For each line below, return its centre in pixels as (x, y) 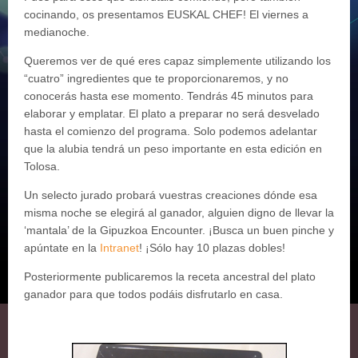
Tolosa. (42, 166)
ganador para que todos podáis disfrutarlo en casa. (153, 294)
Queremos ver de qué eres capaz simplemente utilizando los (177, 61)
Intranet (119, 248)
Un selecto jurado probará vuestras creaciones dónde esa (171, 195)
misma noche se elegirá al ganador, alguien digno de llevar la (179, 213)
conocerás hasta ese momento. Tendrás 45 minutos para (169, 96)
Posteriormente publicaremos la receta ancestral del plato (170, 276)
